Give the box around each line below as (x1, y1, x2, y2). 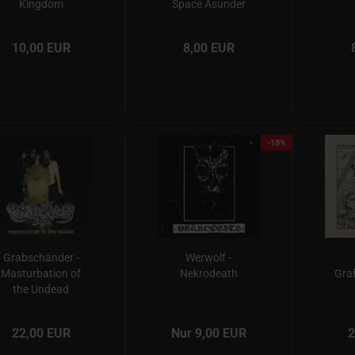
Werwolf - (185, 251, 232, 264)
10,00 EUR (11, 40, 71, 55)
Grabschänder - (2, 251, 79, 264)
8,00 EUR (183, 40, 235, 55)
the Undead (13, 283, 69, 296)
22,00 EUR (11, 326, 71, 341)
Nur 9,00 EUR (171, 326, 247, 341)
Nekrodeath (179, 267, 238, 280)
